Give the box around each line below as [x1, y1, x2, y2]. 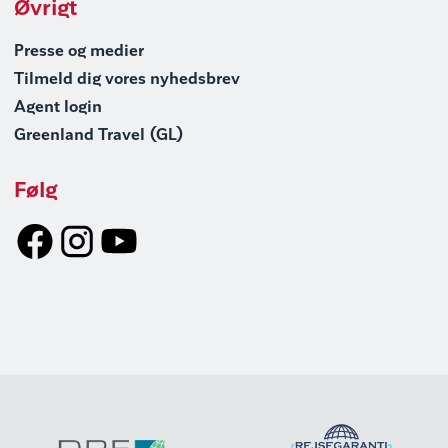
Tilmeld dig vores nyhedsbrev [14, 73, 240, 88]
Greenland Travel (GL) [14, 129, 184, 144]
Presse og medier [14, 45, 144, 60]
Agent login [14, 101, 102, 116]
